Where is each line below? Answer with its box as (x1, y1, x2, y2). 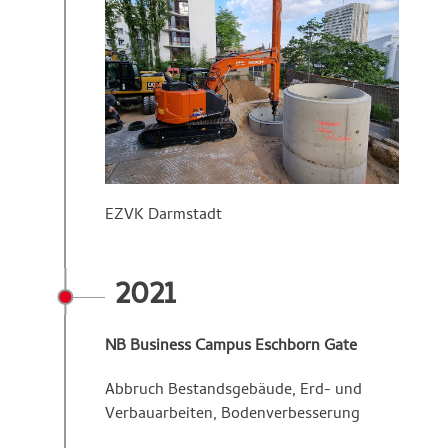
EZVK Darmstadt (105, 203, 226, 230)
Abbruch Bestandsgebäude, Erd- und (105, 378, 362, 405)
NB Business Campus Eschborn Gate (105, 334, 357, 361)
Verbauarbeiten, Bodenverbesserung (105, 402, 360, 429)
